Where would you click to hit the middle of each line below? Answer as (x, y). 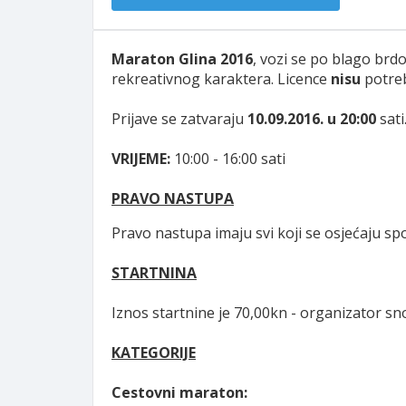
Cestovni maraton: (179, 392)
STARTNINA (154, 273)
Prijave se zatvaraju (179, 119)
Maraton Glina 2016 (182, 59)
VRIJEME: (141, 159)
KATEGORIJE (154, 353)
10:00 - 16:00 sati (228, 159)
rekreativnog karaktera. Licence (221, 79)
